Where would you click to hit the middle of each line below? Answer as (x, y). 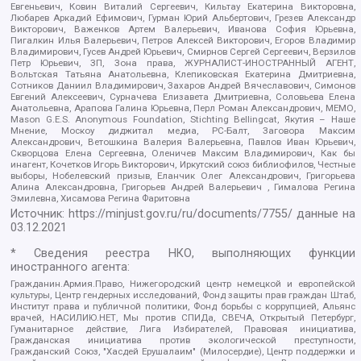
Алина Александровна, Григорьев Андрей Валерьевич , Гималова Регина (183, 187)
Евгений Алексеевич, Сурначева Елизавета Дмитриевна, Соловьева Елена (183, 96)
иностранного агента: (71, 267)
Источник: (40, 214)
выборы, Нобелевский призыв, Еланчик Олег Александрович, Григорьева (183, 175)
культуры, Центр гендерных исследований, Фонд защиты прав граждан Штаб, (183, 295)
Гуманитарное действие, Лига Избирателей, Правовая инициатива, (183, 329)
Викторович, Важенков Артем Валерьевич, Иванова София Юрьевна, (183, 29)
